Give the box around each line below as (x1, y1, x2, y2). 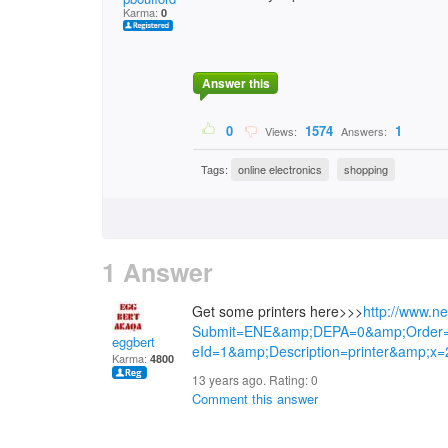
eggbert (112, 332, 155, 351)
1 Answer (102, 254, 213, 290)
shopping (344, 161, 388, 178)
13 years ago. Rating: (192, 371, 311, 388)
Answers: (338, 123, 390, 140)
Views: (259, 123, 300, 140)
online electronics (238, 161, 322, 178)
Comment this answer (192, 389, 318, 408)
